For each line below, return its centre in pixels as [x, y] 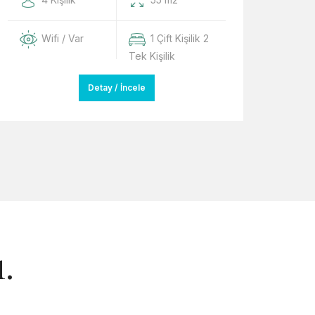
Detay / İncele [117, 88]
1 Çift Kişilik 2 [180, 38]
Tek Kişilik [152, 56]
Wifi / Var [63, 38]
